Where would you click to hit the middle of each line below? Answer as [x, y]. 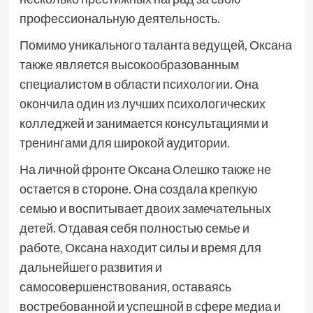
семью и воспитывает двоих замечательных [145, 208]
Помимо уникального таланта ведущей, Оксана [155, 45]
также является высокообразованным [129, 64]
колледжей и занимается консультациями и [144, 123]
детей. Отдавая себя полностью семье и [134, 228]
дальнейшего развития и [90, 267]
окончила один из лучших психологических [142, 103]
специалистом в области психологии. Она [139, 84]
